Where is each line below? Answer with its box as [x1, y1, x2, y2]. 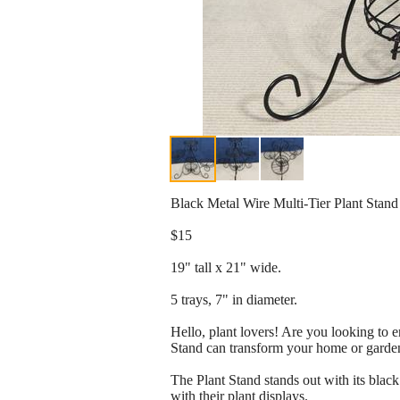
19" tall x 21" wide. [171, 260, 281, 276]
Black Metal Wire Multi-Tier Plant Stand [171, 196, 398, 212]
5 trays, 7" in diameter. [171, 292, 297, 308]
